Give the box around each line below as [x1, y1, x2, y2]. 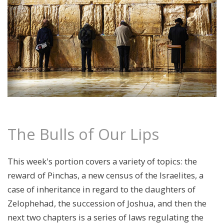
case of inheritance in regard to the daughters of [7, 183, 195, 195]
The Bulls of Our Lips [7, 123, 159, 145]
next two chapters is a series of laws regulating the [7, 211, 203, 223]
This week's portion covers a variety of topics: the [7, 155, 197, 167]
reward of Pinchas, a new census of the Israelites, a [7, 169, 203, 181]
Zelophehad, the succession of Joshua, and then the [7, 197, 206, 209]
